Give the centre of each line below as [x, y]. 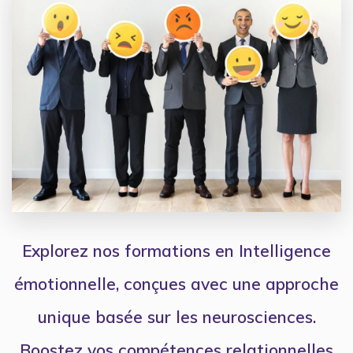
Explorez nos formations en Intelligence [176, 251]
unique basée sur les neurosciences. [176, 317]
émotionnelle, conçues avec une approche [176, 284]
